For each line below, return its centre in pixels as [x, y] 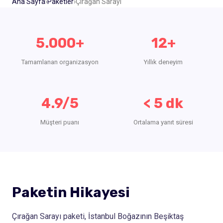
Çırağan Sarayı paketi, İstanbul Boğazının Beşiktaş [98, 216]
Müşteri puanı [60, 122]
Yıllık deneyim [163, 62]
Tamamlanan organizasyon [60, 62]
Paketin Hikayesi [71, 192]
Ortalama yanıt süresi [163, 122]
